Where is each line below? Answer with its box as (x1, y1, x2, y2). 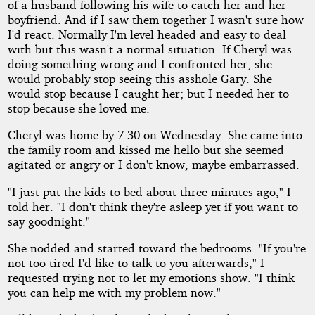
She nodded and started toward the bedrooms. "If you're (7, 240, 306, 255)
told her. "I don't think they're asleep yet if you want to (7, 198, 298, 214)
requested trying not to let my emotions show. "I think (7, 270, 295, 285)
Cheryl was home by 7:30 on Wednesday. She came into (7, 127, 302, 143)
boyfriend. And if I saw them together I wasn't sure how (7, 12, 304, 27)
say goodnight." (7, 213, 90, 229)
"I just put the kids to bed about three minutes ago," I (7, 184, 291, 199)
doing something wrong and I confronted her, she (7, 56, 272, 72)
